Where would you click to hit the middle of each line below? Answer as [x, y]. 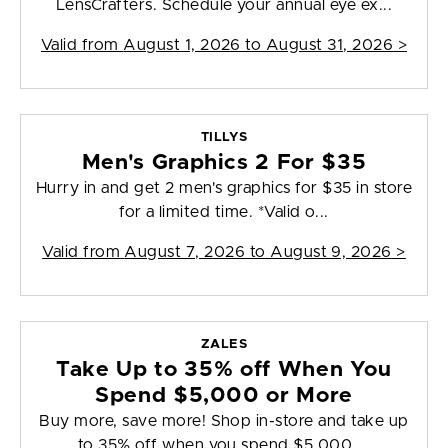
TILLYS [224, 138]
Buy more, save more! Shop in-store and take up [224, 421]
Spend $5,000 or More [224, 396]
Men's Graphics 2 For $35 [224, 163]
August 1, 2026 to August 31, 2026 [258, 45]
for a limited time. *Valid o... [224, 212]
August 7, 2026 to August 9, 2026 [258, 252]
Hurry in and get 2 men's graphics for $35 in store [224, 188]
